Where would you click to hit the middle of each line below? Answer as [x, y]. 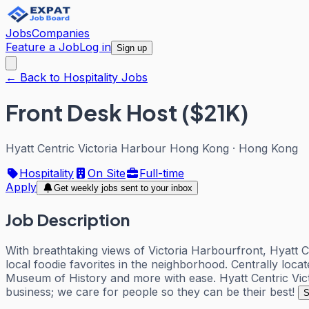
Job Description [68, 219]
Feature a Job [42, 47]
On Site [107, 173]
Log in [95, 47]
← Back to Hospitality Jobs [77, 77]
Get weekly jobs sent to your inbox [123, 188]
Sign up [132, 48]
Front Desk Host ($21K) [127, 113]
